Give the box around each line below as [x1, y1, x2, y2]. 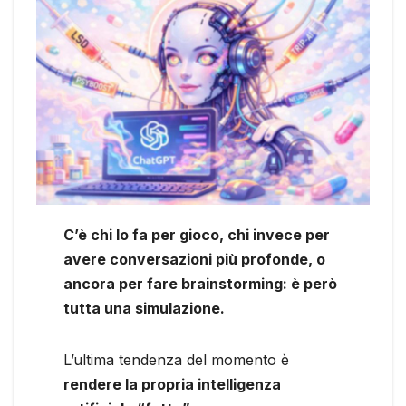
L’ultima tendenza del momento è [63, 350, 289, 369]
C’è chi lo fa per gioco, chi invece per [63, 225, 330, 244]
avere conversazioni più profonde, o [63, 249, 325, 268]
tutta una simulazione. [63, 298, 225, 317]
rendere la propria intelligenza [63, 374, 281, 393]
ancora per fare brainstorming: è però [63, 274, 337, 293]
